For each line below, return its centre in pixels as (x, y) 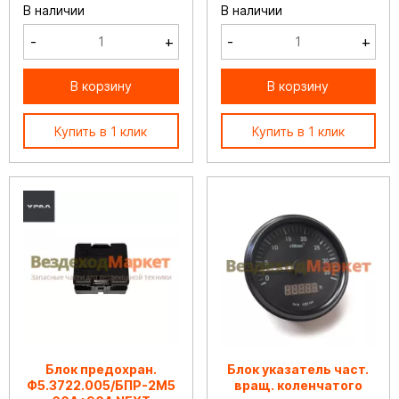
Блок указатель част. (298, 369)
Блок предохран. (101, 369)
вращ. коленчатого (298, 385)
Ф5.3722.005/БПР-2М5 (101, 385)
